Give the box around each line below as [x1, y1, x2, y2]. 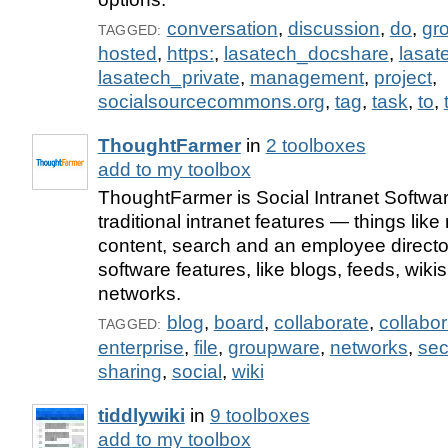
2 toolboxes [265, 134, 366, 156]
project [373, 66, 432, 88]
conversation [166, 17, 278, 39]
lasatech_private [97, 66, 240, 88]
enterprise [97, 337, 184, 359]
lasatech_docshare [223, 42, 389, 64]
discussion [287, 17, 380, 39]
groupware [227, 337, 320, 359]
